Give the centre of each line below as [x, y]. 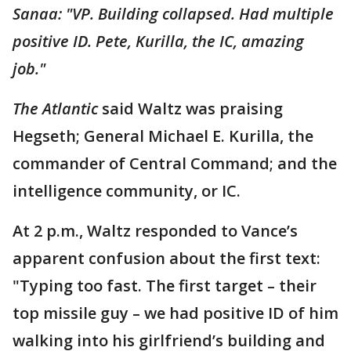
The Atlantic [57, 109]
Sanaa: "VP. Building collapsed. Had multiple [173, 14]
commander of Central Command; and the [175, 163]
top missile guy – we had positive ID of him [175, 313]
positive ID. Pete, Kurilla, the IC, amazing [158, 41]
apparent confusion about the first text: [166, 258]
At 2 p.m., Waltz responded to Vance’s [155, 231]
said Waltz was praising [192, 109]
